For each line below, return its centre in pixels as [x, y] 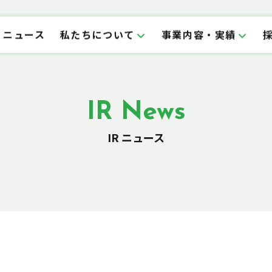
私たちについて [97, 34]
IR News [136, 113]
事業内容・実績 [199, 34]
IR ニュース [136, 138]
